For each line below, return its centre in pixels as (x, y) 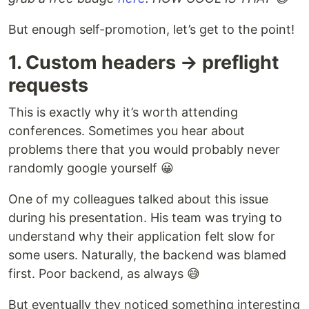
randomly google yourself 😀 (91, 168)
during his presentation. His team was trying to (145, 218)
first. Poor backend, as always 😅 (104, 274)
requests (48, 86)
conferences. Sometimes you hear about (127, 131)
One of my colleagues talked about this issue (138, 199)
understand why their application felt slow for (142, 237)
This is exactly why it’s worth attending (123, 112)
